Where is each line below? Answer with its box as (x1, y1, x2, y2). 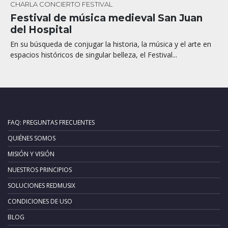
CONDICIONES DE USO (8, 196, 72, 206)
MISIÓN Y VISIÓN (8, 149, 54, 158)
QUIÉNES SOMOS (8, 133, 55, 142)
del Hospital (10, 23, 72, 36)
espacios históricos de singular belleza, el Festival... (10, 49, 177, 60)
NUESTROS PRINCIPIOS (8, 165, 72, 174)
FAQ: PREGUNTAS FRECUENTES (8, 118, 95, 127)
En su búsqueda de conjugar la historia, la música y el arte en (10, 39, 211, 49)
